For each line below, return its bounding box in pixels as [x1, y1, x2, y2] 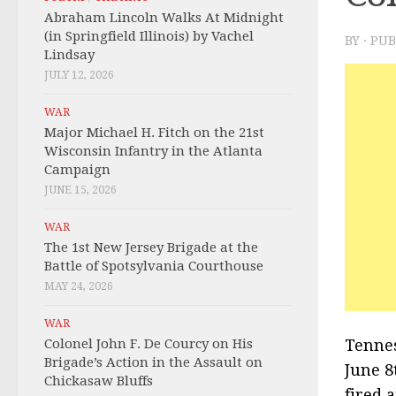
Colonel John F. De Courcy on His [44, 336, 253, 352]
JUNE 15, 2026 [44, 184, 117, 196]
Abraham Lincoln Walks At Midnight [44, 10, 284, 26]
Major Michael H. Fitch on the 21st [44, 125, 264, 141]
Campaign [44, 162, 110, 178]
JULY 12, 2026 [44, 69, 114, 81]
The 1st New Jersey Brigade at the [44, 240, 258, 255]
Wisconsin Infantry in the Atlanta [44, 143, 263, 159]
